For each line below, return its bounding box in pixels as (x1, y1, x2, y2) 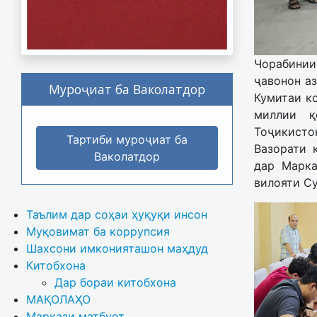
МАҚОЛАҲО (26, 292, 91, 307)
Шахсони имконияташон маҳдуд (26, 241, 208, 256)
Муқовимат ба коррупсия (26, 224, 170, 239)
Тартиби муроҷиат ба (66, 132, 188, 147)
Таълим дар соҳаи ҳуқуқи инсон (26, 207, 207, 222)
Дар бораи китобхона (54, 275, 180, 290)
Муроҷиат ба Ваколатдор (48, 81, 205, 98)
